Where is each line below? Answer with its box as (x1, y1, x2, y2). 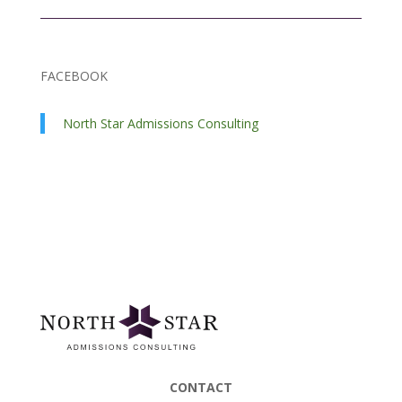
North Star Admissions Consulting (62, 115, 258, 132)
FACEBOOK (39, 67, 108, 84)
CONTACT (169, 379, 232, 396)
